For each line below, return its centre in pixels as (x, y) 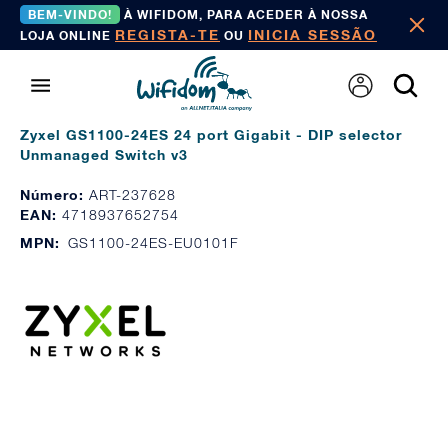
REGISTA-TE (167, 34)
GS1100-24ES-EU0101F (153, 242)
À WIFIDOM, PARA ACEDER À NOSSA (244, 14)
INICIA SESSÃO (312, 34)
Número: (54, 194)
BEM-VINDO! (70, 14)
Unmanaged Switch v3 (104, 154)
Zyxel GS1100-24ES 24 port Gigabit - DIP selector (211, 134)
